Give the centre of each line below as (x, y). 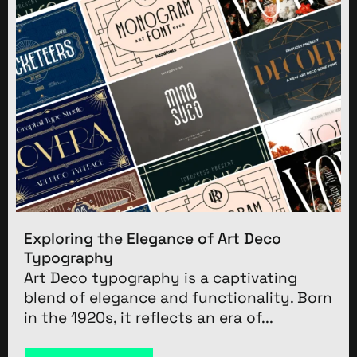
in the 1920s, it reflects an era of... (149, 317)
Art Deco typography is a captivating (161, 277)
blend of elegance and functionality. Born (178, 297)
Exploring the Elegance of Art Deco (153, 238)
